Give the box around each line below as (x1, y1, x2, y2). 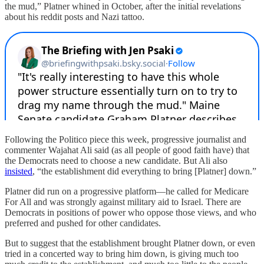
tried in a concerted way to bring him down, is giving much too (5, 248, 239, 259)
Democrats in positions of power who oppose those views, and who (5, 207, 256, 217)
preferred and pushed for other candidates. (5, 217, 161, 228)
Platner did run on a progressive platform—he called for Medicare (5, 186, 249, 196)
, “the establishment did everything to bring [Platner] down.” (32, 166, 256, 176)
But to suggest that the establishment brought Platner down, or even (5, 237, 255, 248)
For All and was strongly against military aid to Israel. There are (5, 196, 241, 207)
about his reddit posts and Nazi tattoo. (5, 11, 144, 22)
